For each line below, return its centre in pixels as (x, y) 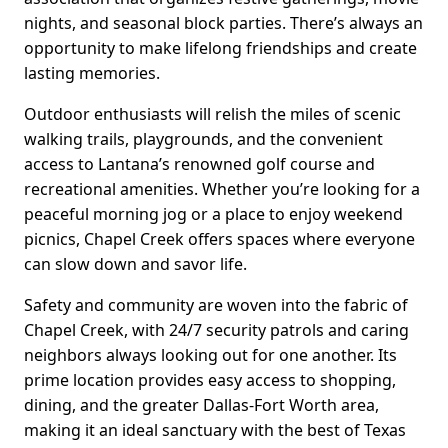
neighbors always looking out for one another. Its (210, 354)
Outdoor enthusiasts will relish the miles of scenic (212, 113)
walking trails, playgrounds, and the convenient (203, 138)
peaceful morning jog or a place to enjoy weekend (213, 213)
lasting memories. (92, 72)
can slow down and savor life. (135, 263)
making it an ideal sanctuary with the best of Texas (215, 429)
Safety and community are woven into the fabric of (216, 304)
